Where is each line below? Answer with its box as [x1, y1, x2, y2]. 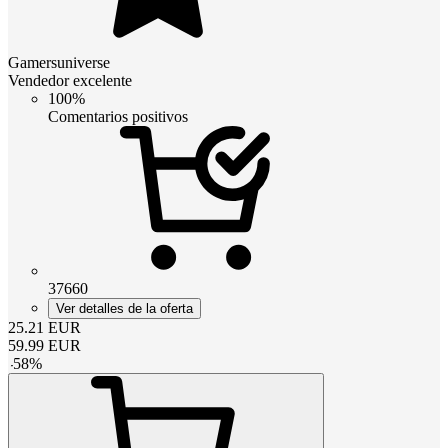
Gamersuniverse [8, 53, 110, 71]
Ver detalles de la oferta [56, 300, 193, 316]
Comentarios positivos [48, 107, 188, 125]
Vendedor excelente [8, 71, 132, 89]
